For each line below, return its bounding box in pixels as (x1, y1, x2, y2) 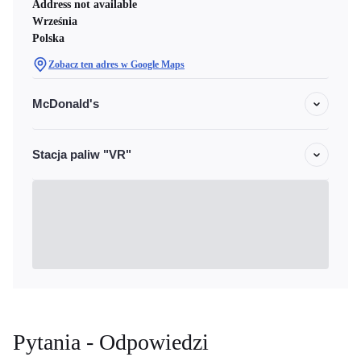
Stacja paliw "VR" (32, 147, 131, 161)
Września (32, 15, 77, 27)
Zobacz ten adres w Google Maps (48, 59, 185, 70)
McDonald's (32, 97, 99, 110)
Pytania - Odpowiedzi (13, 330, 209, 355)
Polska (32, 32, 64, 44)
